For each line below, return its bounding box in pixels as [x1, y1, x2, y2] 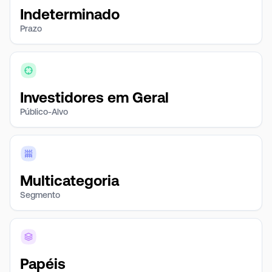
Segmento [20, 190, 60, 200]
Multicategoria [20, 172, 119, 189]
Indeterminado [20, 6, 120, 22]
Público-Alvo [20, 107, 68, 117]
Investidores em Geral [20, 89, 169, 106]
